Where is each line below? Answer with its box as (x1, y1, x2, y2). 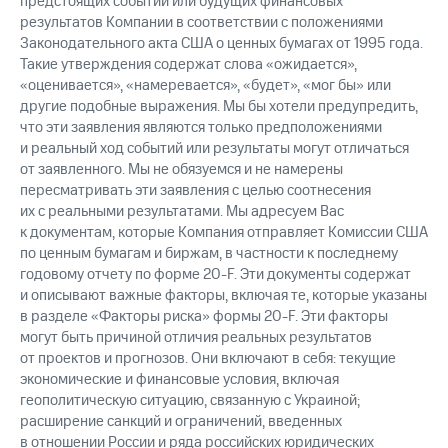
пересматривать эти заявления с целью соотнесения (20, 180, 371, 202)
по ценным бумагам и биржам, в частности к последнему (20, 243, 398, 265)
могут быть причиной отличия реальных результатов (20, 327, 372, 349)
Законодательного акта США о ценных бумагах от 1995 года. (20, 33, 423, 55)
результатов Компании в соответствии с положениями (20, 12, 383, 34)
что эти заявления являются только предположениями (20, 117, 382, 139)
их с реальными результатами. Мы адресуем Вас (20, 201, 344, 223)
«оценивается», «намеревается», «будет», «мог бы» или (20, 75, 391, 97)
